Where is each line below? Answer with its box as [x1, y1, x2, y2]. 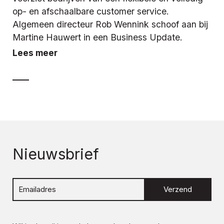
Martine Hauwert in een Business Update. [12, 31, 182, 42]
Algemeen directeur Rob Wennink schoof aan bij [12, 18, 208, 29]
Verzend [163, 184, 192, 194]
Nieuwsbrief [12, 144, 99, 163]
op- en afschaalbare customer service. [12, 5, 169, 16]
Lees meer [12, 47, 57, 58]
